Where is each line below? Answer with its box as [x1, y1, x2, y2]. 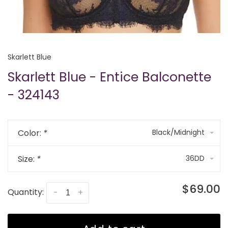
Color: [18, 127, 43, 139]
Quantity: [8, 186, 44, 198]
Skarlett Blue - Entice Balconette [8, 68, 211, 86]
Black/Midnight [152, 127, 205, 137]
